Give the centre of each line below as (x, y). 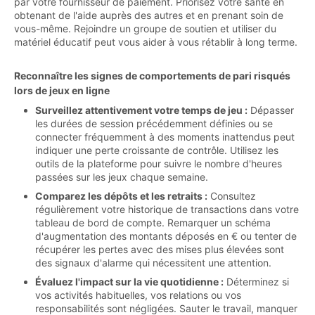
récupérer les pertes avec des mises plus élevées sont (160, 249)
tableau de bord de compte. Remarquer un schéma (153, 222)
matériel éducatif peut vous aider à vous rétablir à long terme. (156, 41)
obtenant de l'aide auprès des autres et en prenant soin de (149, 15)
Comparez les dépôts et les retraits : (121, 195)
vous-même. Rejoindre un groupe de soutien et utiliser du (145, 28)
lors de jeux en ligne (62, 90)
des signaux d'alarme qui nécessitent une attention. (153, 262)
